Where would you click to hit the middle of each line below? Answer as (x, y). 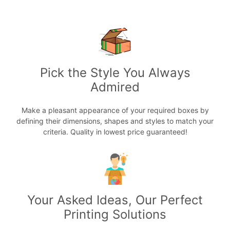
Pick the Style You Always (115, 73)
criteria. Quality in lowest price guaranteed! (115, 132)
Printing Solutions (115, 214)
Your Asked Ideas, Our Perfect (115, 200)
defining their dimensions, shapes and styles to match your (115, 121)
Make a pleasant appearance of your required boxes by (115, 110)
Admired (115, 87)
